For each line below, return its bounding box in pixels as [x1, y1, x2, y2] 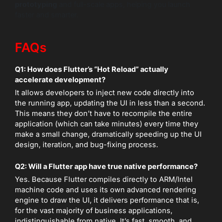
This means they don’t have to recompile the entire [15, 109, 192, 118]
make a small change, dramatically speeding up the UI [15, 129, 202, 139]
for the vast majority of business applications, [15, 206, 172, 215]
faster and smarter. [15, 10, 78, 19]
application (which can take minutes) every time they [15, 119, 198, 128]
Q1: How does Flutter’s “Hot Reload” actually [15, 64, 168, 74]
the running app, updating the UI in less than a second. [15, 98, 205, 108]
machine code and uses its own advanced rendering [15, 185, 196, 194]
